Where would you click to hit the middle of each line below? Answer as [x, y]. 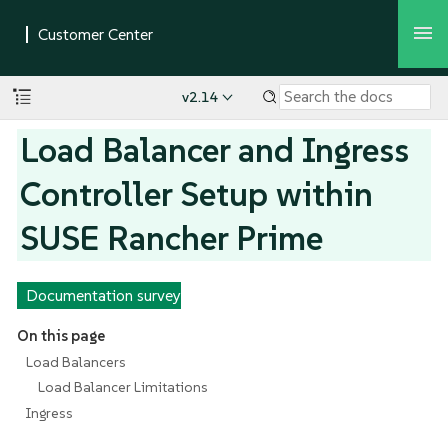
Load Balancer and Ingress [215, 150]
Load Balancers [75, 361]
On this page [60, 336]
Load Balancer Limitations [123, 387]
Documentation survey [103, 295]
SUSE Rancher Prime [172, 238]
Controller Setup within [197, 194]
